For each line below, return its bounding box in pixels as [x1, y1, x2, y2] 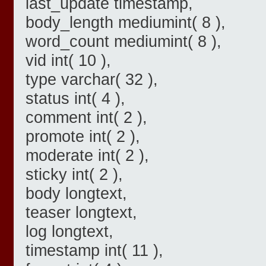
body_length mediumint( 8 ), [26, 13, 226, 32]
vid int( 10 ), [26, 51, 111, 70]
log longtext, [26, 222, 113, 241]
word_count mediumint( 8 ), [26, 32, 221, 51]
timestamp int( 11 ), [26, 241, 163, 260]
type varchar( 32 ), [26, 70, 158, 89]
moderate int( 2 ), [26, 146, 149, 165]
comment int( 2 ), [26, 108, 147, 127]
